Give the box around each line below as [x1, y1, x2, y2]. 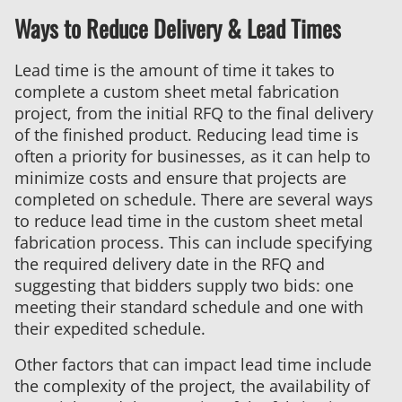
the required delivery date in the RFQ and [14, 252, 325, 275]
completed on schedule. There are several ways [14, 188, 373, 210]
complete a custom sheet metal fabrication [14, 80, 339, 102]
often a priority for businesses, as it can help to [14, 144, 371, 167]
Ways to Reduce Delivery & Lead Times [14, 10, 341, 46]
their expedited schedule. [14, 317, 205, 339]
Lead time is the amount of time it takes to [14, 58, 335, 81]
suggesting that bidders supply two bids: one [14, 274, 354, 296]
